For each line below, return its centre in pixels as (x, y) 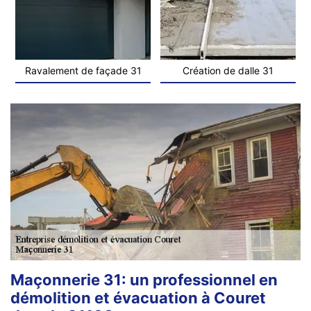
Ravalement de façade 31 (83, 70)
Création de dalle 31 (228, 70)
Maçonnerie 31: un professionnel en (144, 279)
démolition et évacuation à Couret (138, 297)
